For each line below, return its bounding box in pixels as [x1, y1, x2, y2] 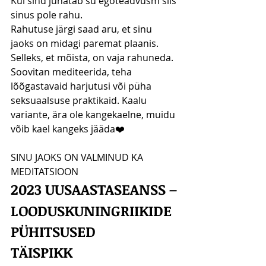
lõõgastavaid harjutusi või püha [11, 79, 154, 93]
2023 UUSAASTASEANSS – [11, 179, 177, 199]
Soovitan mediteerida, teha [11, 65, 134, 78]
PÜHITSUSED [11, 221, 96, 241]
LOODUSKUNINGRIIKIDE [11, 200, 175, 220]
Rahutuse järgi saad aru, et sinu [11, 22, 154, 36]
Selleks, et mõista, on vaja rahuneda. [11, 50, 176, 64]
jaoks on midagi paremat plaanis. [11, 36, 161, 50]
